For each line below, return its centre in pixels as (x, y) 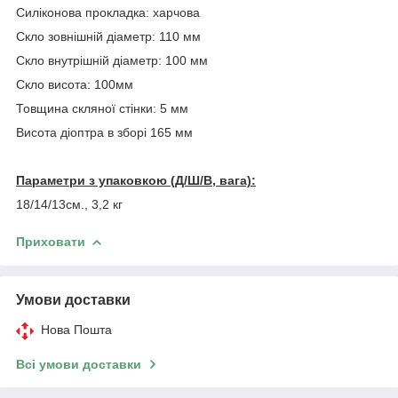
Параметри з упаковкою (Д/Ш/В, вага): (136, 180)
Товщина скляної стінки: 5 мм (102, 108)
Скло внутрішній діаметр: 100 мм (112, 60)
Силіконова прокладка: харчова (108, 12)
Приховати (51, 241)
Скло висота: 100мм (75, 84)
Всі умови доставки (79, 364)
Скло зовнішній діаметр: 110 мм (108, 36)
